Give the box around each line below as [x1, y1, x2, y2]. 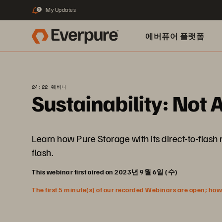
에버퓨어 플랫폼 [145, 31, 204, 41]
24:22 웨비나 [32, 83, 67, 91]
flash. [32, 146, 53, 159]
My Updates [46, 6, 76, 13]
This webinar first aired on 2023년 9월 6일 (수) [32, 167, 178, 176]
